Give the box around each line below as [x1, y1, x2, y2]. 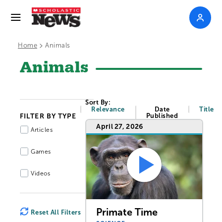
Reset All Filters [30, 209, 81, 216]
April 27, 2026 [96, 122, 143, 130]
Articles [31, 126, 53, 133]
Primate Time [96, 206, 158, 218]
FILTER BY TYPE [20, 112, 77, 120]
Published [146, 112, 178, 119]
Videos [31, 170, 50, 177]
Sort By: [85, 99, 111, 106]
